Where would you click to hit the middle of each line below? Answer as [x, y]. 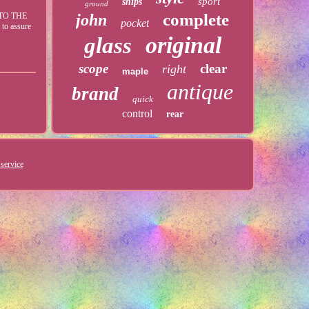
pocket [135, 23]
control [137, 113]
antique [200, 92]
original [183, 45]
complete [196, 20]
